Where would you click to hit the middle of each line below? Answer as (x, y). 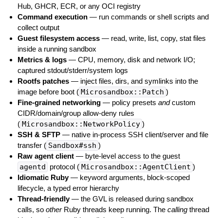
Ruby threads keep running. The (114, 210)
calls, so (31, 210)
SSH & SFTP (39, 135)
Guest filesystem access (58, 38)
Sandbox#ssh (72, 146)
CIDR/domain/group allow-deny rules (76, 113)
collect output (38, 28)
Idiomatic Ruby (43, 178)
